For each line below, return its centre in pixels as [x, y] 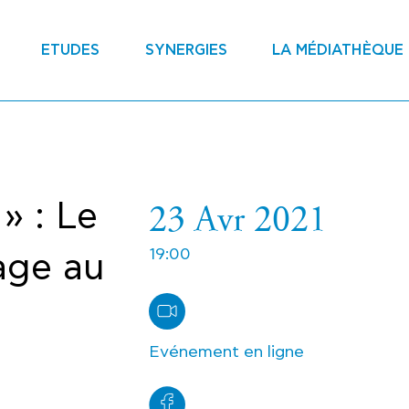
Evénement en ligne [226, 352]
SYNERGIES [186, 50]
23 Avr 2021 [237, 217]
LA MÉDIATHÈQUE [338, 50]
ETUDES [70, 50]
